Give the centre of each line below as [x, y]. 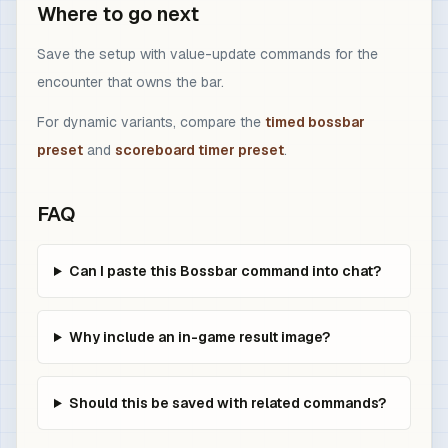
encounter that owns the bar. [130, 82]
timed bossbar [315, 122]
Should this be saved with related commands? [227, 403]
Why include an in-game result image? [199, 337]
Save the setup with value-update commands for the [207, 54]
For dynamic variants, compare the [151, 122]
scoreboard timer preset [199, 150]
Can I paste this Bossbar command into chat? [224, 271]
